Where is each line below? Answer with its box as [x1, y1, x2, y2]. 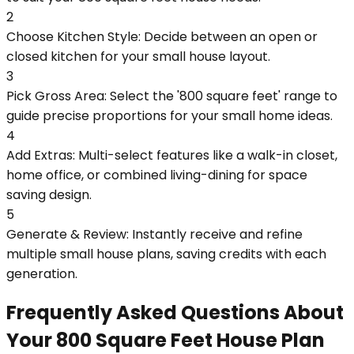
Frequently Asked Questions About [6, 299, 344, 326]
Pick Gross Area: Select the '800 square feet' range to [6, 86, 337, 105]
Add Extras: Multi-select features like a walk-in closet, [6, 145, 337, 164]
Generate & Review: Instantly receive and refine [6, 224, 303, 243]
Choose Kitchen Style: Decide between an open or [6, 27, 318, 46]
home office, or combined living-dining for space [6, 165, 307, 184]
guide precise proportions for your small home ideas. [6, 106, 333, 125]
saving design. [6, 185, 92, 204]
